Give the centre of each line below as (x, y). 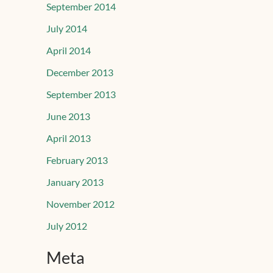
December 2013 (80, 73)
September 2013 (81, 94)
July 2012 (67, 226)
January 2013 (75, 182)
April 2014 (69, 51)
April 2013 (69, 138)
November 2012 (80, 204)
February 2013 (77, 160)
